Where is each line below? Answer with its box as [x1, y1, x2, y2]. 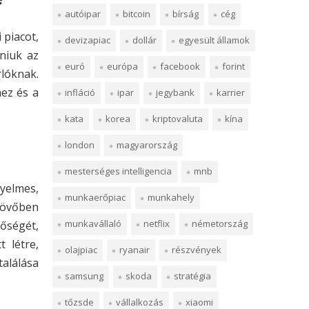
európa [107, 60, 138, 72]
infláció [65, 86, 95, 99]
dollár [132, 34, 157, 46]
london [65, 139, 94, 151]
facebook [160, 60, 200, 72]
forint [222, 60, 245, 72]
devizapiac [65, 34, 110, 46]
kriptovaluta [152, 112, 203, 125]
